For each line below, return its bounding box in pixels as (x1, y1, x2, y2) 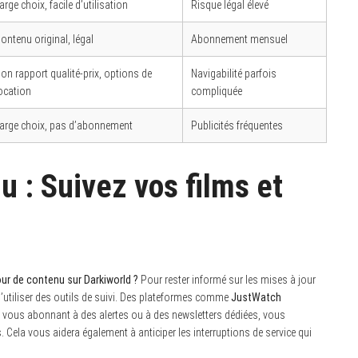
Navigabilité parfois (191, 66, 276, 80)
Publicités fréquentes (191, 118, 283, 132)
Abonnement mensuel (191, 32, 288, 46)
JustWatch (231, 290, 281, 304)
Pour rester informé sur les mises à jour (138, 272, 316, 286)
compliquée (191, 84, 242, 97)
